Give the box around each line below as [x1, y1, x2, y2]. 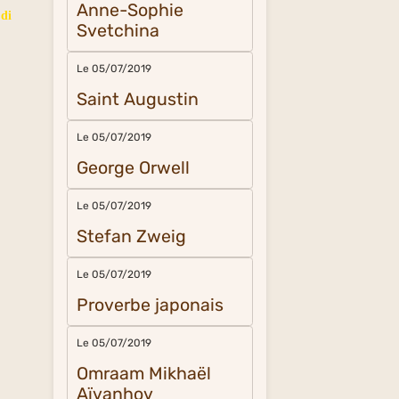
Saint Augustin [77, 89, 199, 110]
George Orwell [77, 158, 191, 178]
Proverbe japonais [77, 295, 224, 315]
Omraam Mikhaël [77, 363, 212, 384]
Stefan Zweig [77, 226, 187, 247]
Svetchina [77, 20, 160, 41]
